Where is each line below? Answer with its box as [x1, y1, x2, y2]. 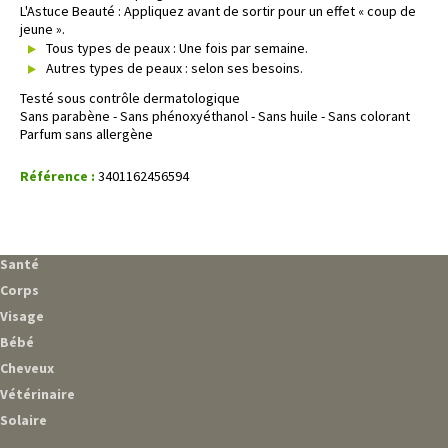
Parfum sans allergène [20, 125, 153, 144]
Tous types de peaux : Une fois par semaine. [46, 38, 309, 57]
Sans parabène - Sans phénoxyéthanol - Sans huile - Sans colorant [20, 107, 410, 126]
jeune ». [20, 19, 65, 38]
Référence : [20, 167, 95, 186]
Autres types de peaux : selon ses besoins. [46, 58, 304, 77]
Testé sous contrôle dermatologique [20, 89, 240, 108]
